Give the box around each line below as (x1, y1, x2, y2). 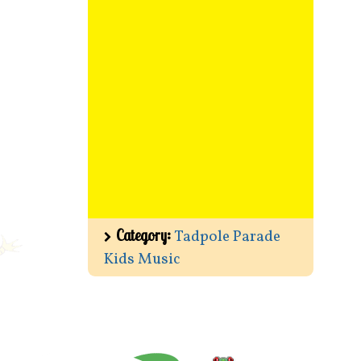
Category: (116, 226, 174, 246)
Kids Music (104, 249, 180, 271)
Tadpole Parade (174, 226, 280, 248)
